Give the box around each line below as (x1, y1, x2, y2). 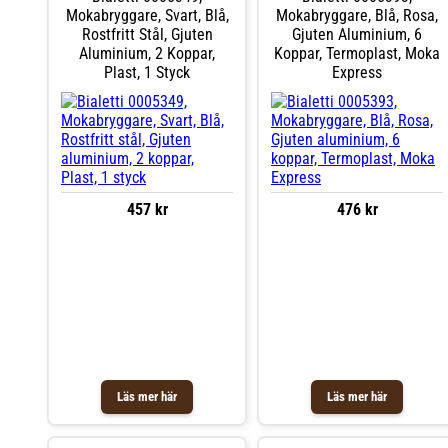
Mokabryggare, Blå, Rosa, (276, 5, 438, 25)
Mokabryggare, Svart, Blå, (65, 5, 229, 25)
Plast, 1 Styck (104, 62, 190, 82)
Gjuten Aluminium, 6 (292, 24, 422, 44)
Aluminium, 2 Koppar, (79, 43, 215, 63)
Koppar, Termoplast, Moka (274, 43, 440, 63)
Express (332, 62, 382, 82)
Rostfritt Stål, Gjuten (81, 24, 213, 44)
